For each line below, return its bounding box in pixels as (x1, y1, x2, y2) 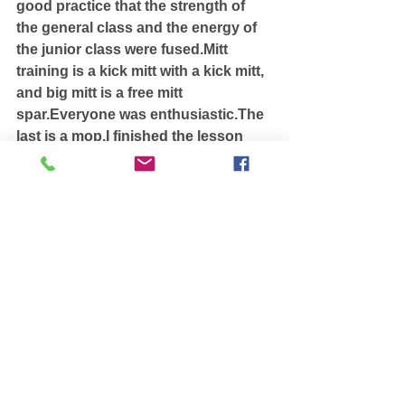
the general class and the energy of (16, 19, 260, 35)
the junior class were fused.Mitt (16, 41, 231, 57)
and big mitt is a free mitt (16, 84, 186, 100)
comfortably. (16, 149, 101, 165)
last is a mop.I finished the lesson (16, 127, 247, 144)
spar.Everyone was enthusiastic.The (16, 106, 268, 122)
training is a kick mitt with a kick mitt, (16, 62, 268, 79)
